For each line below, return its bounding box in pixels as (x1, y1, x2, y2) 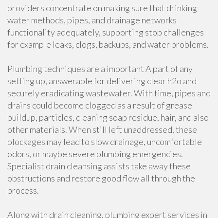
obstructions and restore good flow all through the (7, 173, 195, 183)
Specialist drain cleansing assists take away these (7, 161, 191, 171)
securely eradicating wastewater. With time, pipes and (7, 88, 211, 98)
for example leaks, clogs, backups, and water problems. (7, 39, 209, 50)
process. (7, 185, 39, 196)
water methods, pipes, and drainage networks (7, 15, 177, 25)
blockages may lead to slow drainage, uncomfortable (7, 136, 202, 147)
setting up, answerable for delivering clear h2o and (7, 75, 197, 86)
